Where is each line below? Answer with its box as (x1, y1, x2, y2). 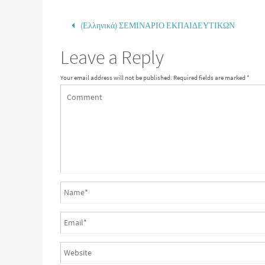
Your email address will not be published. (60, 73, 172, 82)
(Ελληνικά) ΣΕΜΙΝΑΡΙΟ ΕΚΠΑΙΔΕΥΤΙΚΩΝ (78, 20, 235, 31)
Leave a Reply (60, 46, 164, 69)
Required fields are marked (172, 73, 247, 82)
